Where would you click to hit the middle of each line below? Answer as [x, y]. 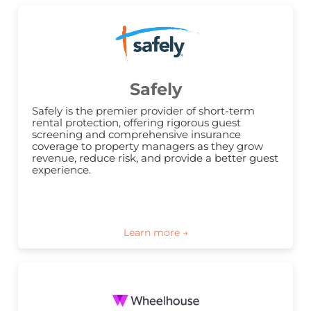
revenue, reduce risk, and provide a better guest [155, 158]
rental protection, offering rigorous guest [136, 123]
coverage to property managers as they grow [148, 146]
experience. [61, 170]
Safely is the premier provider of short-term [143, 111]
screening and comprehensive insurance [136, 135]
